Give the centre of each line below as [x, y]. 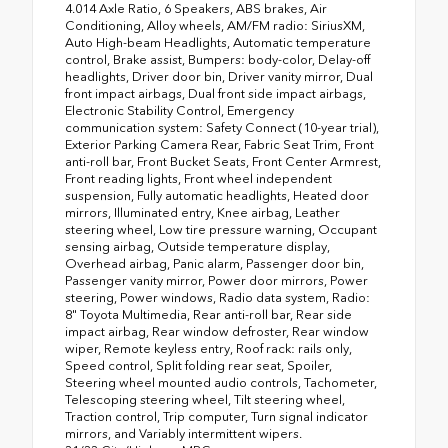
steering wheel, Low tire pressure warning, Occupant [221, 230]
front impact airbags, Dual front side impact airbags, [215, 94]
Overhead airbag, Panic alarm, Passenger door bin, [214, 264]
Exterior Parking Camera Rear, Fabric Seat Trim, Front [219, 145]
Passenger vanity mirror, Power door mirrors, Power [216, 281]
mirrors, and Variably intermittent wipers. [183, 434]
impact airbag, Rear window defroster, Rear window [217, 332]
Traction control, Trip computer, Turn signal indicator [216, 417]
